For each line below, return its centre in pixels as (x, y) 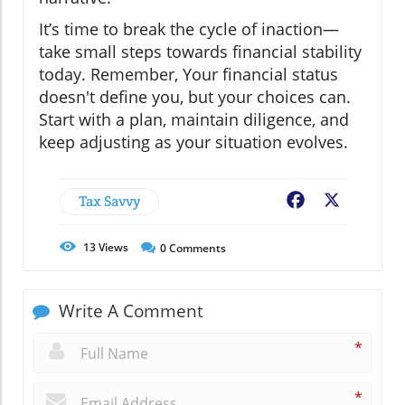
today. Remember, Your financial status (188, 75)
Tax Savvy (109, 202)
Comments (196, 249)
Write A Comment (129, 311)
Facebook (340, 202)
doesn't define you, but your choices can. (195, 97)
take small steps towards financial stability (200, 52)
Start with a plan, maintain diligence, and (194, 120)
